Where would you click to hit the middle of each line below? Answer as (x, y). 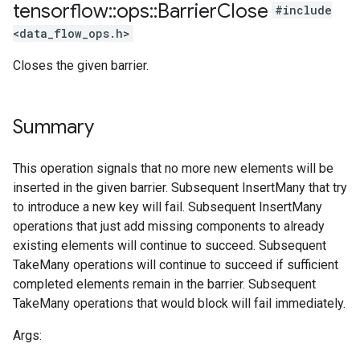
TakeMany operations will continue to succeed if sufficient (176, 265)
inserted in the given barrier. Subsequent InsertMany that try (180, 188)
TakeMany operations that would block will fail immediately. (179, 303)
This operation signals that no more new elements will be (173, 168)
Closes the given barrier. (81, 65)
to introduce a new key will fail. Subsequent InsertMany (168, 207)
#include (303, 10)
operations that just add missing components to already (169, 226)
